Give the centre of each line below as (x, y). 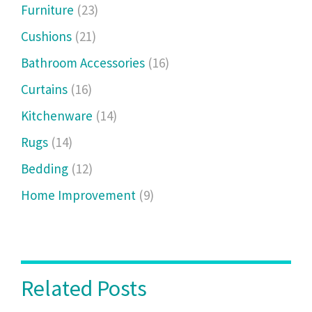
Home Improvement (80, 195)
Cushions (48, 36)
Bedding (46, 168)
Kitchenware (58, 115)
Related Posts (84, 288)
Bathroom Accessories (84, 62)
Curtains (46, 89)
